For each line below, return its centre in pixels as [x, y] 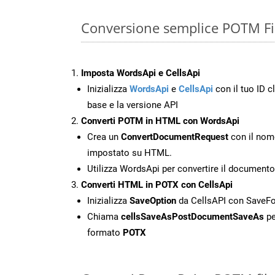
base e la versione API [133, 105]
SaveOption [153, 200]
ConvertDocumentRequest [175, 137]
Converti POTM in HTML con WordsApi [160, 121]
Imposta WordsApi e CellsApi [141, 73]
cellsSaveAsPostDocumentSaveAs [192, 216]
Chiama [104, 216]
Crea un [104, 137]
